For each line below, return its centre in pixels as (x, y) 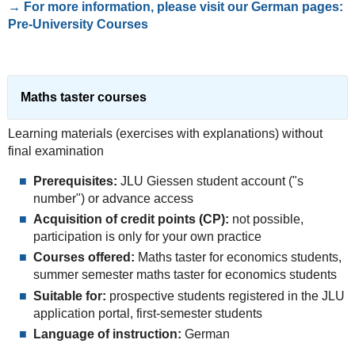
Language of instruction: (107, 334)
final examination (55, 151)
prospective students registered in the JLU (225, 296)
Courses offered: (85, 258)
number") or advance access (113, 198)
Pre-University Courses (78, 24)
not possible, (266, 219)
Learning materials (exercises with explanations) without (165, 133)
